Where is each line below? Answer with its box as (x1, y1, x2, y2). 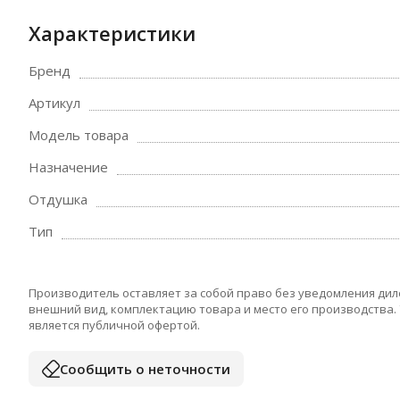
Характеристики (29, 20, 196, 46)
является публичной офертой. (29, 317, 200, 333)
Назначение (29, 158, 108, 176)
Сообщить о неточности (60, 359, 230, 378)
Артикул (29, 94, 80, 112)
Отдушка (29, 190, 87, 208)
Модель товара (29, 126, 129, 144)
